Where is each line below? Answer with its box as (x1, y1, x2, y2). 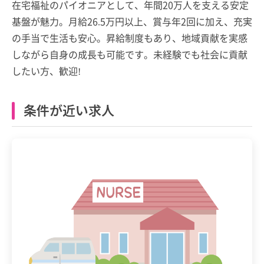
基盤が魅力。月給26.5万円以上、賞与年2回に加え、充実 (12, 14, 252, 28)
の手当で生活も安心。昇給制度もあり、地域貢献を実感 (12, 30, 247, 45)
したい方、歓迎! (12, 63, 81, 78)
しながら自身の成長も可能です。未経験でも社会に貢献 (12, 47, 247, 61)
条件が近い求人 (24, 100, 114, 119)
